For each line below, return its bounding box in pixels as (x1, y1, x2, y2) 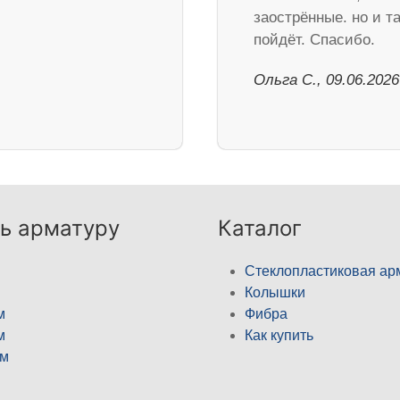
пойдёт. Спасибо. (254, 31, 375, 49)
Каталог (218, 215, 302, 242)
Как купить (245, 328, 313, 344)
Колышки (245, 285, 305, 301)
